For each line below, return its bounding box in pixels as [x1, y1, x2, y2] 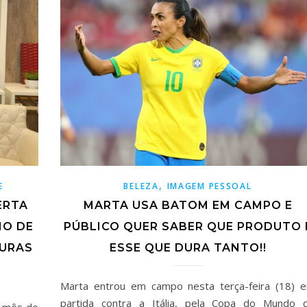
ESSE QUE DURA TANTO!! [109, 241, 267, 254]
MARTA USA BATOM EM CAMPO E [83, 198, 293, 212]
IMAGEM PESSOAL [167, 180, 252, 192]
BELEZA [123, 180, 159, 192]
